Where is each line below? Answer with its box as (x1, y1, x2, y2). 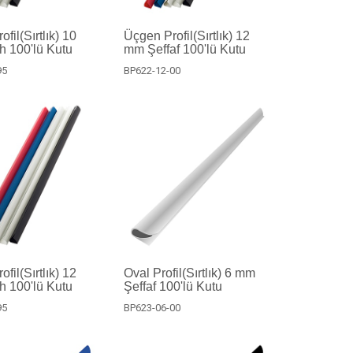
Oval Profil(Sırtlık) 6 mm (123, 266, 255, 280)
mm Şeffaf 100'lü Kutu (123, 42, 246, 56)
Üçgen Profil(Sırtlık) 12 (123, 28, 250, 43)
